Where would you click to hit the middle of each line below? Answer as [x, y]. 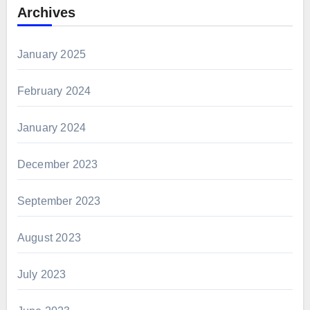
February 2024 [54, 91]
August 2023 [49, 237]
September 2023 [59, 201]
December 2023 [57, 164]
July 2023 [42, 274]
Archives [46, 12]
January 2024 [52, 127]
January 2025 [52, 54]
